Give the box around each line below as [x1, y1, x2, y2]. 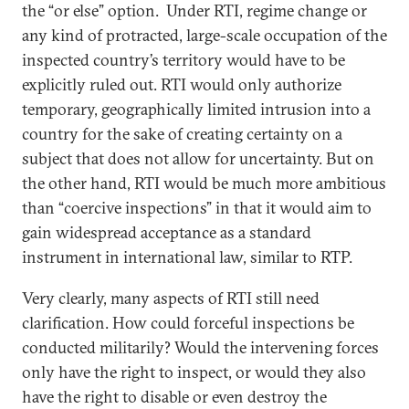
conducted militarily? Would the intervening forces [22, 337, 379, 358]
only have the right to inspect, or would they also [22, 362, 366, 383]
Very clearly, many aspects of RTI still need [22, 288, 320, 309]
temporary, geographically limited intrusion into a [22, 99, 371, 120]
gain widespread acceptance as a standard [22, 222, 311, 243]
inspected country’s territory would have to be [22, 49, 345, 70]
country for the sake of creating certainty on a [22, 123, 342, 144]
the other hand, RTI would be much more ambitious [22, 173, 386, 194]
